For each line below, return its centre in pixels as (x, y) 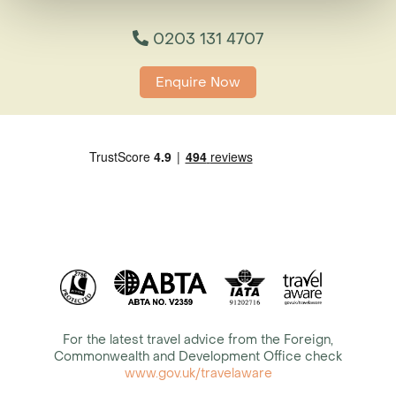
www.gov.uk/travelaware (198, 373)
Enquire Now (198, 82)
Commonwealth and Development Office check (198, 357)
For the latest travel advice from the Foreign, (198, 340)
